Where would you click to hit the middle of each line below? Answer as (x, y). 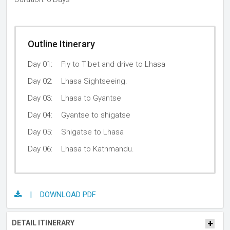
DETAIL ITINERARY (43, 223)
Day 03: (40, 98)
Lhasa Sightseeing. (94, 81)
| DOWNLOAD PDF (59, 195)
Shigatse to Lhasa (92, 132)
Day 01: (40, 64)
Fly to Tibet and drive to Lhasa (113, 64)
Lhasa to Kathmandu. (98, 149)
